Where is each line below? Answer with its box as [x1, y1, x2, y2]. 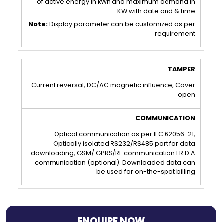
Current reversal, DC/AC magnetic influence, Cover [31, 80, 196, 89]
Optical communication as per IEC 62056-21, [54, 129, 196, 138]
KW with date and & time [117, 6, 196, 15]
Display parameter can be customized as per [49, 19, 196, 28]
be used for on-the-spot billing [96, 167, 196, 176]
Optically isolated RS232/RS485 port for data [53, 139, 196, 148]
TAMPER [26, 64, 67, 77]
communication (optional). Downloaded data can [35, 158, 196, 166]
